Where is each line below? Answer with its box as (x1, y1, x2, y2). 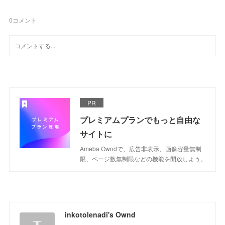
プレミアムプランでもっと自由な (80, 114, 201, 126)
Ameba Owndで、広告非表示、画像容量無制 (80, 144, 202, 153)
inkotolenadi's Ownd (65, 209, 136, 219)
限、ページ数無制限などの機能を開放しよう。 (80, 154, 207, 163)
